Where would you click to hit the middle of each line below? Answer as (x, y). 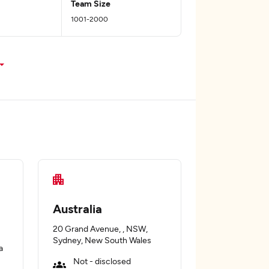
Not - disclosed (102, 261)
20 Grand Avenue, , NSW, (100, 228)
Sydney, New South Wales (102, 240)
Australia (77, 208)
